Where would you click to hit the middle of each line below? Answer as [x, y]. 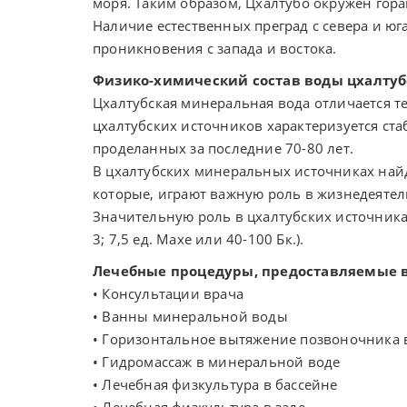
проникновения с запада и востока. [215, 48]
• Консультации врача [168, 293]
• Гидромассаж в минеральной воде [217, 362]
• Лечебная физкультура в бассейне [215, 384]
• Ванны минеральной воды [190, 316]
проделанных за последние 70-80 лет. [223, 148]
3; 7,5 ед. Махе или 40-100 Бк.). [199, 239]
